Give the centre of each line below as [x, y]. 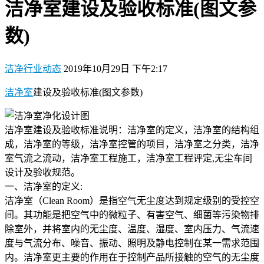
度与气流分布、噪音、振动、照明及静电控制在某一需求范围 [132, 243]
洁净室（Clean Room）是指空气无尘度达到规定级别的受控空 [132, 200]
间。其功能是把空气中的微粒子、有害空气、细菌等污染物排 [132, 214]
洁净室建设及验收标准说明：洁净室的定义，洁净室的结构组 [132, 130]
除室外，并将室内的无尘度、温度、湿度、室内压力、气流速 [132, 229]
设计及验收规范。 [42, 172]
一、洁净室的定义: [44, 186]
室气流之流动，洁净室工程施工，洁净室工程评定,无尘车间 [128, 158]
